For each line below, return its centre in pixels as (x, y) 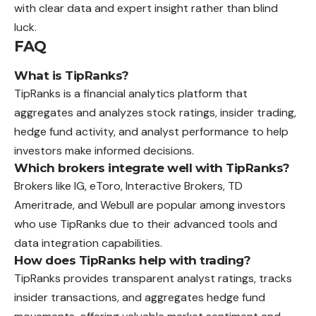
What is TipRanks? (72, 75)
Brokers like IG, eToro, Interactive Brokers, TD (128, 186)
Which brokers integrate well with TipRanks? (152, 168)
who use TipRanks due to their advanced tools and (146, 224)
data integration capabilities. (88, 243)
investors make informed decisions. (104, 150)
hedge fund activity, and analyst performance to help (151, 131)
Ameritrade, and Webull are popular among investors (150, 205)
